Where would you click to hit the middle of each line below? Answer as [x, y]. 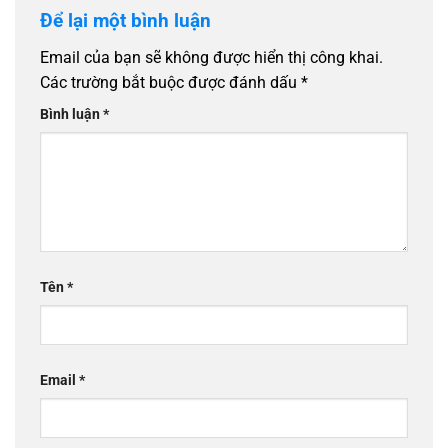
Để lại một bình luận [128, 20]
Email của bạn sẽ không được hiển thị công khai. [211, 58]
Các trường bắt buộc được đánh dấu [170, 83]
